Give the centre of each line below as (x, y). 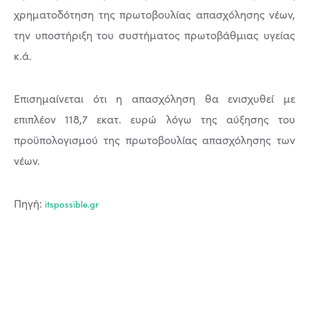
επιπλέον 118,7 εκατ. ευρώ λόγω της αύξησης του (154, 119)
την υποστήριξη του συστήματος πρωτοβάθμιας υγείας (154, 35)
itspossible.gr (72, 205)
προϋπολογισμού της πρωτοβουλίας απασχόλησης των (154, 140)
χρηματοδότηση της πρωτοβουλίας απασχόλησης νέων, (154, 14)
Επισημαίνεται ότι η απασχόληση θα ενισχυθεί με (154, 99)
